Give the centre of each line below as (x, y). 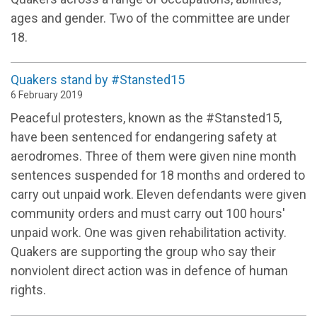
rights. (28, 290)
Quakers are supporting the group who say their (143, 252)
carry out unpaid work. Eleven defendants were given (158, 195)
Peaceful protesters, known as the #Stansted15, (146, 118)
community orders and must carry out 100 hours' (148, 214)
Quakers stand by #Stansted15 (98, 80)
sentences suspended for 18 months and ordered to (158, 175)
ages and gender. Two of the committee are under (150, 18)
